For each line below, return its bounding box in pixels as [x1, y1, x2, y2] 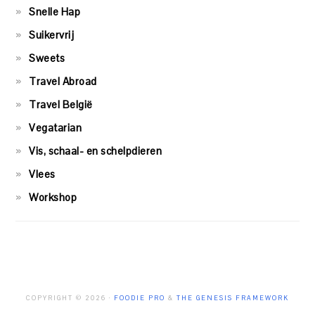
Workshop [29, 191, 77, 205]
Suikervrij [29, 28, 75, 42]
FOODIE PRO [114, 294, 165, 303]
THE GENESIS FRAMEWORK [176, 294, 289, 303]
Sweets [29, 51, 65, 65]
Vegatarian [29, 121, 82, 135]
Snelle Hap [29, 5, 81, 19]
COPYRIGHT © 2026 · [26, 294, 114, 303]
